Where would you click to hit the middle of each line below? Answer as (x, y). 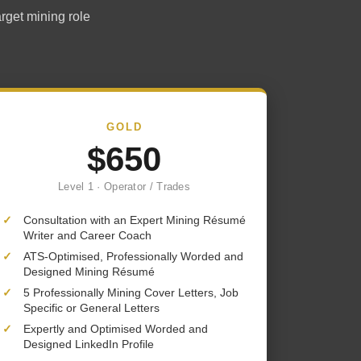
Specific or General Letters (91, 308)
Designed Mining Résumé (89, 272)
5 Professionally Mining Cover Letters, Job (131, 293)
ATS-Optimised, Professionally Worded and (133, 256)
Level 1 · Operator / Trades (124, 187)
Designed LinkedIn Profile (89, 344)
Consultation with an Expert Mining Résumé (135, 220)
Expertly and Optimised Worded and (116, 329)
